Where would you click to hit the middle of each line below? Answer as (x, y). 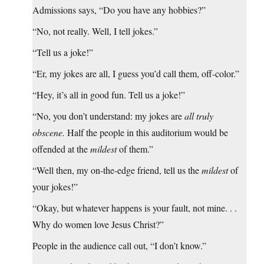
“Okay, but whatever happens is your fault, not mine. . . (135, 208)
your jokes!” (55, 187)
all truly (199, 116)
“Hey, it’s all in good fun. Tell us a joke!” (109, 95)
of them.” (135, 149)
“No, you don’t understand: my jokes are (108, 116)
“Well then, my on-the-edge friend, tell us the (117, 170)
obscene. (49, 133)
